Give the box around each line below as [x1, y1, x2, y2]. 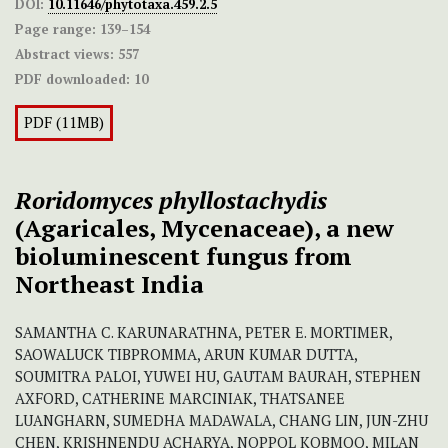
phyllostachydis [159, 184, 327, 217]
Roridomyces [15, 184, 153, 217]
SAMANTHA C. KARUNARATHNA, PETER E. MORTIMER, [15, 323, 392, 343]
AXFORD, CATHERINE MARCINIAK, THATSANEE [15, 389, 345, 409]
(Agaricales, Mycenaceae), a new [15, 212, 394, 245]
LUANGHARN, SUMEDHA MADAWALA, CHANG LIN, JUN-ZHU [15, 411, 428, 431]
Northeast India [15, 268, 204, 301]
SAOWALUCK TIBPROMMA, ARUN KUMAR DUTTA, [15, 345, 357, 365]
